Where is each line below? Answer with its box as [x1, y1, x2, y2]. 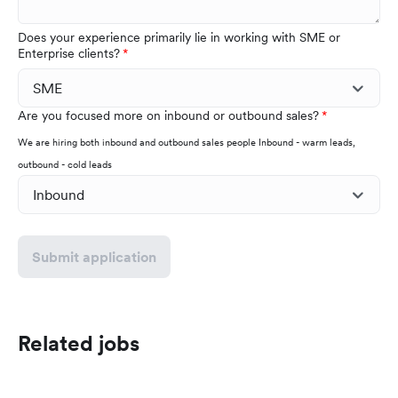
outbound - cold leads [18, 158, 112, 171]
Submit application [32, 248, 156, 267]
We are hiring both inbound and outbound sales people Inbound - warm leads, [18, 136, 355, 149]
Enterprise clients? [18, 45, 120, 62]
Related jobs [18, 330, 139, 358]
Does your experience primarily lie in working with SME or [18, 29, 340, 46]
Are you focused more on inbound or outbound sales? [18, 107, 319, 124]
